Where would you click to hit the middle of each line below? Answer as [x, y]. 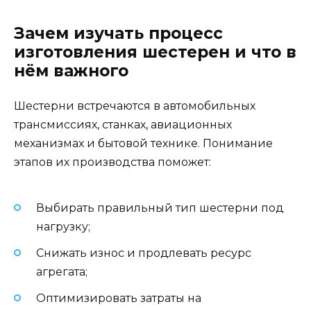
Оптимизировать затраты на [119, 298]
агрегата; [62, 271]
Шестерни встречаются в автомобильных [135, 106]
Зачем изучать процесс [118, 34]
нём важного [71, 71]
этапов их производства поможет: [112, 162]
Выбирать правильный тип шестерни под [160, 208]
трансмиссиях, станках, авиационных [123, 125]
